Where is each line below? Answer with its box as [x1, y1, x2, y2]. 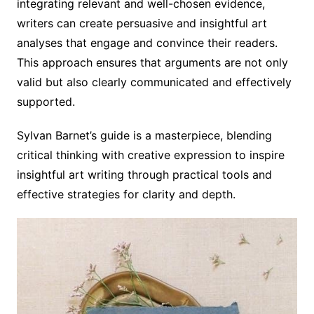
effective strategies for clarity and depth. [16, 187, 235, 202]
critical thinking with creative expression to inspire [16, 148, 285, 163]
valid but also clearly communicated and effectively [16, 75, 292, 90]
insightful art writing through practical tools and [16, 168, 272, 182]
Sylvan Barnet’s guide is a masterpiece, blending [16, 128, 272, 143]
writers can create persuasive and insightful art [16, 16, 267, 31]
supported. [16, 95, 75, 109]
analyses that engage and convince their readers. [16, 36, 278, 50]
